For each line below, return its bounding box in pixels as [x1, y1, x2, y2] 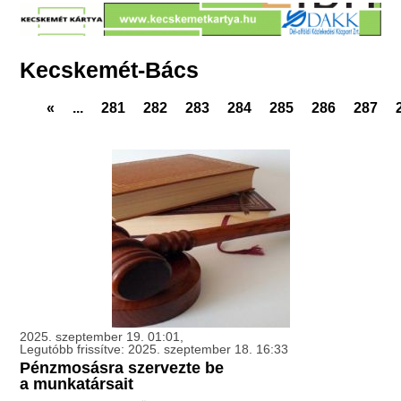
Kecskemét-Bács [20, 57, 200, 83]
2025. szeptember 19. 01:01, [20, 329, 184, 345]
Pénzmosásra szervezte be [20, 359, 225, 378]
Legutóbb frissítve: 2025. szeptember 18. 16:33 [20, 342, 289, 357]
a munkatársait [20, 375, 134, 394]
